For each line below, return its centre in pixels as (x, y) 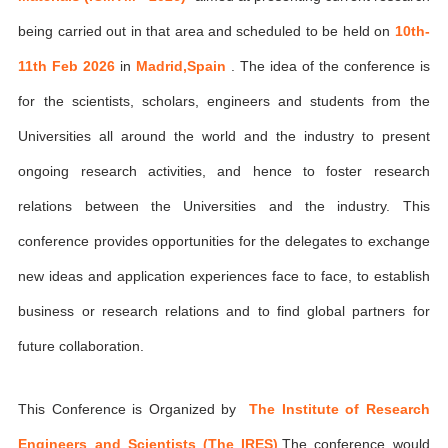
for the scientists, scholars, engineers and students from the (224, 101)
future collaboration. (81, 346)
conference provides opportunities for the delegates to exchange (224, 241)
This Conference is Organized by (134, 408)
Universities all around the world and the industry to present (224, 136)
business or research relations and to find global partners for (224, 311)
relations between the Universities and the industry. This (224, 206)
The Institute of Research (339, 408)
